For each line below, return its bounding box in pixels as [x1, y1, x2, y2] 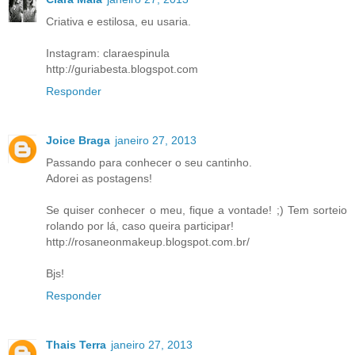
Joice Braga [46, 133, 110, 147]
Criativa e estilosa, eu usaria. [46, 14, 191, 28]
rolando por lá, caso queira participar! [46, 219, 234, 232]
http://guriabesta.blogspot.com [46, 62, 198, 75]
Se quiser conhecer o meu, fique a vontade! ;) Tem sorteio [46, 203, 347, 216]
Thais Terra [46, 338, 106, 351]
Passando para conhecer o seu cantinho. [46, 155, 252, 169]
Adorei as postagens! [46, 171, 152, 185]
